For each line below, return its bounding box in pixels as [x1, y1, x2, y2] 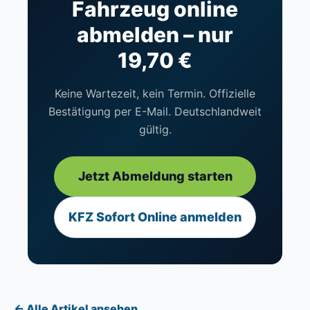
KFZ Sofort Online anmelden [69, 209, 241, 224]
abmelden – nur [77, 21, 233, 47]
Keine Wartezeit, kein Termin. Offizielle [55, 86, 255, 100]
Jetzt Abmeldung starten [77, 168, 232, 183]
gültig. [138, 122, 172, 136]
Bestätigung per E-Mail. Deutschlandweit [48, 104, 262, 118]
